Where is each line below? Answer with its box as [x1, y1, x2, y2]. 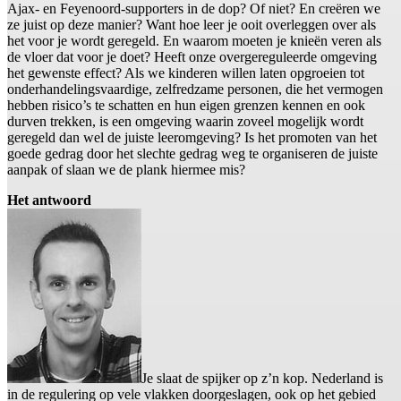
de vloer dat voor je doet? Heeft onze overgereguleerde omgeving [7, 49, 377, 65]
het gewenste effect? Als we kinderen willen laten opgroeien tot [7, 65, 364, 81]
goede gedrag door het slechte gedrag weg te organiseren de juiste [7, 146, 378, 162]
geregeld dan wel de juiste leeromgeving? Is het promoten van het [7, 130, 377, 146]
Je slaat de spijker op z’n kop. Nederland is [141, 371, 383, 387]
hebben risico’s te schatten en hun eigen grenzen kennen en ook [7, 98, 365, 114]
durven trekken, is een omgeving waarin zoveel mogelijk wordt [7, 114, 363, 130]
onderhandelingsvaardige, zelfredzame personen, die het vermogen [7, 81, 383, 98]
